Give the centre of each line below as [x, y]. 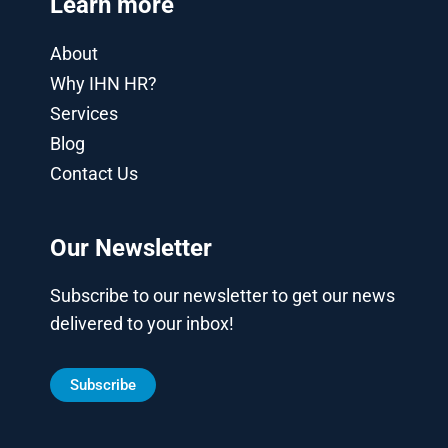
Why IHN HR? [103, 84]
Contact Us [94, 174]
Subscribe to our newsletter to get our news [222, 296]
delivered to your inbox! [142, 324]
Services [84, 114]
